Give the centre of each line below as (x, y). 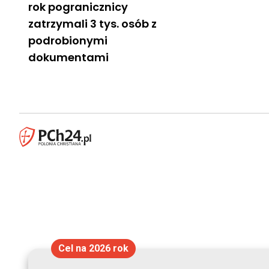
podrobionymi (68, 40)
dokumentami (68, 57)
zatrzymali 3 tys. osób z (92, 23)
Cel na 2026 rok (93, 248)
